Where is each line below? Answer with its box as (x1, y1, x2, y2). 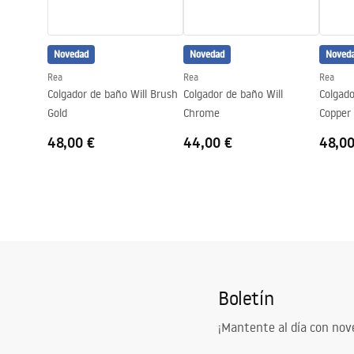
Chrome (183, 106, 220, 120)
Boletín (218, 285, 274, 310)
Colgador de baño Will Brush (47, 87, 178, 101)
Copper (319, 106, 351, 120)
